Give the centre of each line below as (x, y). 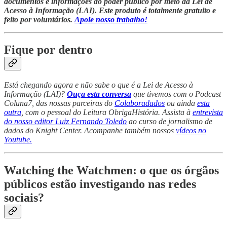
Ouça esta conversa (99, 94)
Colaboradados (140, 103)
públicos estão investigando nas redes (100, 184)
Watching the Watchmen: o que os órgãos (111, 171)
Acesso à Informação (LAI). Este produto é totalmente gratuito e (110, 10)
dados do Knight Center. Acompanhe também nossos (90, 131)
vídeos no (191, 131)
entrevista (208, 112)
